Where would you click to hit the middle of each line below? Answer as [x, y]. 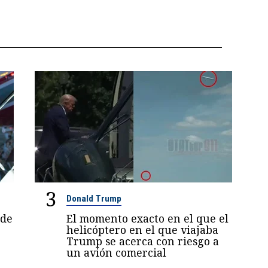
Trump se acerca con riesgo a [143, 241]
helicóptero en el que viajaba [143, 229]
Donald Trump [94, 198]
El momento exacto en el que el [148, 218]
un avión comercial [117, 252]
